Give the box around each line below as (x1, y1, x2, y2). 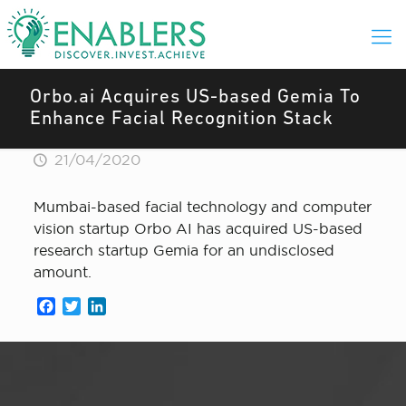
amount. (33, 264, 92, 280)
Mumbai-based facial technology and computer (33, 198, 372, 215)
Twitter (80, 298, 130, 314)
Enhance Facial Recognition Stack (30, 110, 333, 129)
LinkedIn (105, 298, 168, 314)
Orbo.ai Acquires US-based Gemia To (30, 88, 361, 107)
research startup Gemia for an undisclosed (33, 242, 334, 258)
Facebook (54, 298, 126, 314)
